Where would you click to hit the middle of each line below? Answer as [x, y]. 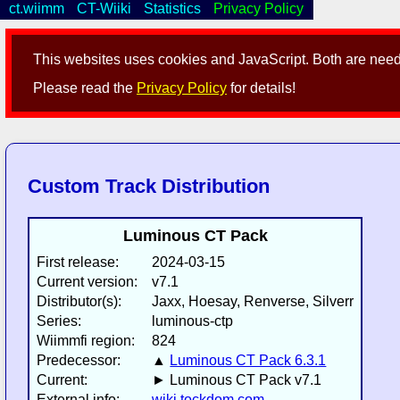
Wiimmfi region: [86, 341]
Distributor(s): [79, 302]
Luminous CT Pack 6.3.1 [248, 361]
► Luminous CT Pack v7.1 [237, 380]
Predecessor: [79, 361]
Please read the [85, 88]
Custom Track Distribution [149, 187]
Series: [59, 321]
